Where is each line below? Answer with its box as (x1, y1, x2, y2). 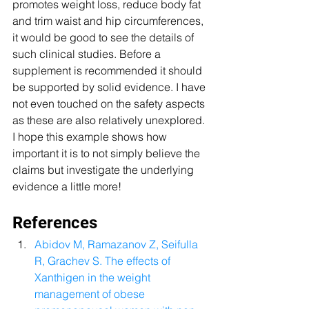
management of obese (34, 287, 148, 301)
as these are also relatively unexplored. (12, 113, 208, 128)
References (12, 213, 101, 233)
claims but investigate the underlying (12, 163, 197, 177)
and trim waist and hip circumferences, (12, 14, 206, 28)
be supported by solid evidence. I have (12, 80, 208, 94)
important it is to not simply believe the (12, 146, 203, 161)
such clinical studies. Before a (12, 47, 163, 61)
